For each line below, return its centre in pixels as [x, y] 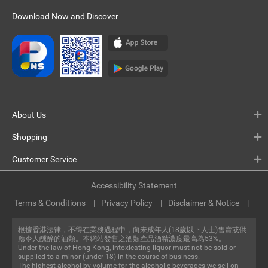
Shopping [30, 137]
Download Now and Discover [65, 16]
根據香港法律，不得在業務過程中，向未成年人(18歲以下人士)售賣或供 [132, 230]
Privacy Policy [127, 203]
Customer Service [44, 159]
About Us [29, 115]
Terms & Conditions [50, 203]
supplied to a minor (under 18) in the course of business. [109, 257]
